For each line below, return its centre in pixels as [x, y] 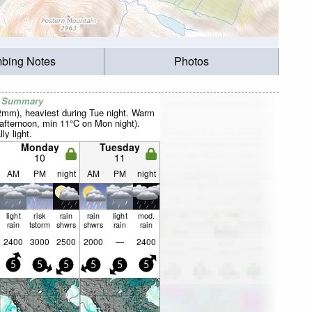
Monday [40, 147]
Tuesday [120, 147]
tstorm [40, 224]
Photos [191, 61]
